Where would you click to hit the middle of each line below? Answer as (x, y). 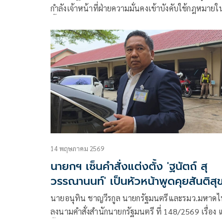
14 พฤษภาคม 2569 (77, 148)
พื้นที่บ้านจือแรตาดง (84, 22)
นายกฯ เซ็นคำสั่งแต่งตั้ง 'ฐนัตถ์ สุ (129, 166)
